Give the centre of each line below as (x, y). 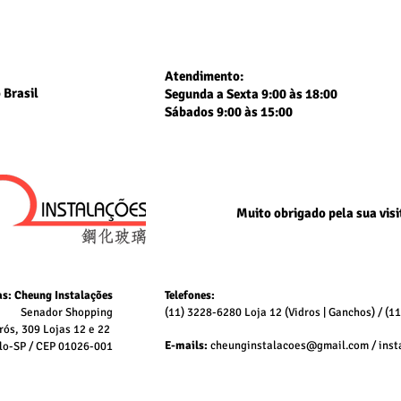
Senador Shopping (67, 313)
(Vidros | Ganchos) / (335, 313)
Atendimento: (204, 77)
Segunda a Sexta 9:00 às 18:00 (251, 94)
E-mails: (186, 346)
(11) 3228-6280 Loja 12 (225, 313)
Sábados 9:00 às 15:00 (230, 112)
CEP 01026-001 (74, 347)
